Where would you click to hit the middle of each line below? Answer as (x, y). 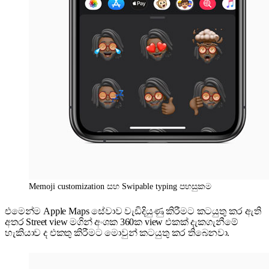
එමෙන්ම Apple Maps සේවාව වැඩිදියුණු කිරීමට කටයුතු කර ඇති (133, 211)
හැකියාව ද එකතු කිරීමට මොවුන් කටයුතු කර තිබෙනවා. (117, 233)
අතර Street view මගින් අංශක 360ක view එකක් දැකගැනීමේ (122, 222)
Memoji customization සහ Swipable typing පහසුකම (120, 187)
